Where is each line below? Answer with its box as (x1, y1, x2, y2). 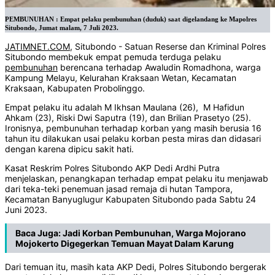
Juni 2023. (5, 204, 47, 215)
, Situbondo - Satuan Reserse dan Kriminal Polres (70, 41, 266, 52)
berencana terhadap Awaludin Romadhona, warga (58, 62, 261, 73)
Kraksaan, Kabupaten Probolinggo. (5, 83, 147, 94)
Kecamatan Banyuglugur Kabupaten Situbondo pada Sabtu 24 (5, 194, 256, 205)
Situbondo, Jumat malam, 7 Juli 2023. (5, 25, 118, 32)
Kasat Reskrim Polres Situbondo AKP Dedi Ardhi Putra (5, 163, 220, 174)
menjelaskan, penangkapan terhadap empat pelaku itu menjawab (5, 173, 268, 184)
